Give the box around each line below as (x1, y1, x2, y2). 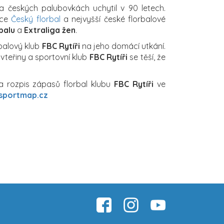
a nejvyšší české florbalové (60, 13, 165, 24)
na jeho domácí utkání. (79, 40, 166, 51)
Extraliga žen (24, 24, 75, 35)
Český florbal (11, 13, 60, 24)
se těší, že (127, 51, 166, 62)
